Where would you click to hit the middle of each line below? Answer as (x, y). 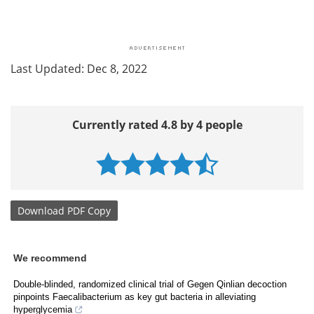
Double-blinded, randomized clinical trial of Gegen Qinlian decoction (150, 285)
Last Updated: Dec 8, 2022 (79, 69)
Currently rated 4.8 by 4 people (157, 125)
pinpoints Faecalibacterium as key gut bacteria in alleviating (135, 297)
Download (41, 210)
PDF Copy (89, 210)
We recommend (50, 258)
